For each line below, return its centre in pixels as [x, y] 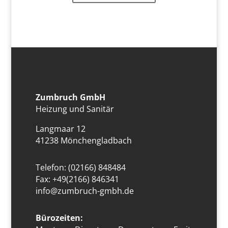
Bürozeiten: [60, 218]
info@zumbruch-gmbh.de [85, 191]
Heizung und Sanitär [75, 109]
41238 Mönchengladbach [84, 141]
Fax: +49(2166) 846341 [78, 179]
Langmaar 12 [61, 129]
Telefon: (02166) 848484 [81, 168]
